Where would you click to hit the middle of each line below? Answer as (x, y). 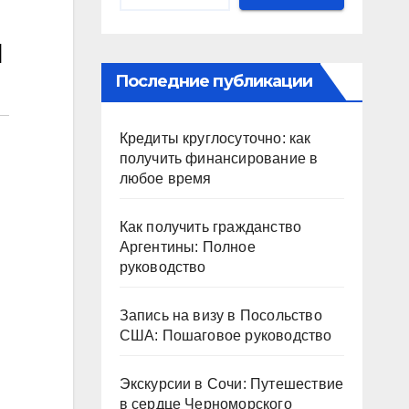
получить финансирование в (219, 158)
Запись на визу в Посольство (220, 315)
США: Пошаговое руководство (225, 336)
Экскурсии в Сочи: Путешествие (231, 384)
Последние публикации (214, 81)
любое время (165, 178)
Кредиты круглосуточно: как (215, 138)
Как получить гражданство (210, 227)
